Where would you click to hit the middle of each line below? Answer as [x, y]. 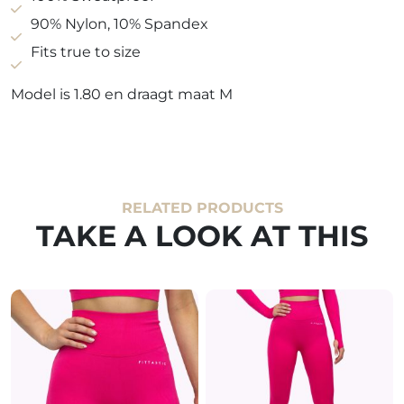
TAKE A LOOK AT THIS [202, 236]
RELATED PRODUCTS [202, 208]
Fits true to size [86, 52]
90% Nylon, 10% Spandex [119, 24]
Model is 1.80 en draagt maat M [122, 95]
